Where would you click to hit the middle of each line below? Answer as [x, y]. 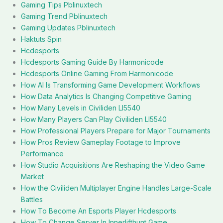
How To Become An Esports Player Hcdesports [99, 211]
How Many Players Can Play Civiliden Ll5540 [94, 119]
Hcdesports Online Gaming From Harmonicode [97, 73]
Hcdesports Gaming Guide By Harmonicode [92, 62]
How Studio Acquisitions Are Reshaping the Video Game [113, 165]
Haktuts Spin [41, 39]
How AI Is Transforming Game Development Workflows [111, 85]
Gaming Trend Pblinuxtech [64, 16]
